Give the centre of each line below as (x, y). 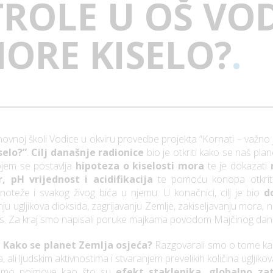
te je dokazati (237, 166)
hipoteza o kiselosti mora (140, 166)
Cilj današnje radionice (88, 153)
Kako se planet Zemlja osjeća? (78, 245)
